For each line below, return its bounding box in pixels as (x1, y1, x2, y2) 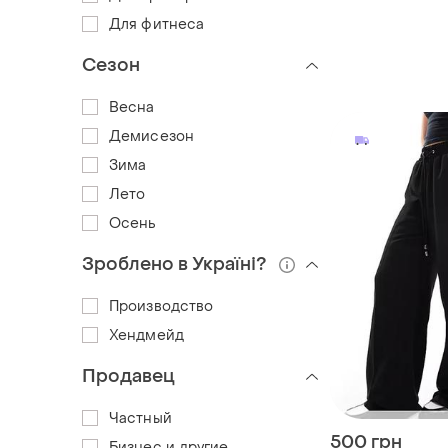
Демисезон (109, 126, 194, 146)
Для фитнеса (109, 14, 205, 34)
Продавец (82, 364, 175, 388)
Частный (109, 408, 172, 428)
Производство (109, 296, 214, 316)
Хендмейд (109, 325, 184, 345)
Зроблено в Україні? (82, 253, 267, 277)
